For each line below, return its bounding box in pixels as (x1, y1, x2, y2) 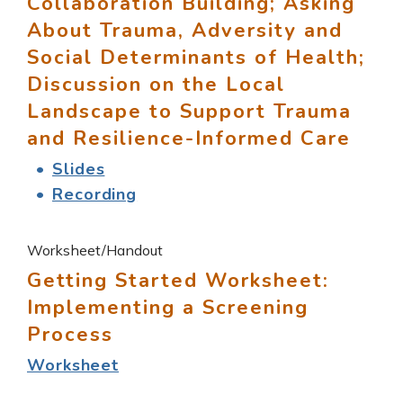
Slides (52, 157, 105, 180)
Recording (52, 183, 138, 205)
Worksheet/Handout (27, 240, 163, 259)
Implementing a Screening (27, 293, 309, 321)
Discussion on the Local (27, 70, 285, 98)
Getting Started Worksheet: (27, 266, 329, 294)
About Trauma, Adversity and (27, 16, 343, 44)
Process (27, 320, 113, 348)
